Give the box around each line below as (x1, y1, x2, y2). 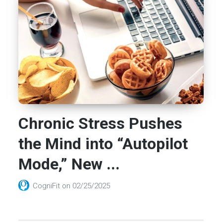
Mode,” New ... (18, 155, 120, 174)
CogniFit (33, 181, 62, 191)
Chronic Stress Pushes (18, 114, 183, 133)
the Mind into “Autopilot (18, 134, 188, 154)
